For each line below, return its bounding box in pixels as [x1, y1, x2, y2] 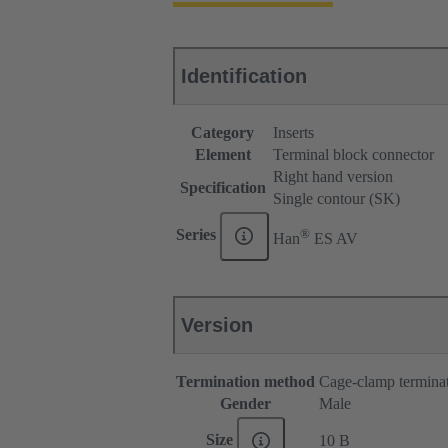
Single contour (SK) [273, 190, 400, 208]
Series [176, 226, 221, 244]
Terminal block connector [273, 146, 434, 164]
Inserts [273, 124, 314, 142]
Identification [181, 65, 307, 88]
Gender [220, 395, 271, 413]
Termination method [176, 373, 315, 391]
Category [191, 124, 254, 142]
